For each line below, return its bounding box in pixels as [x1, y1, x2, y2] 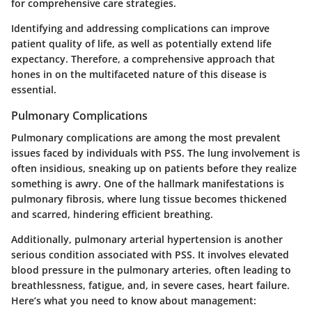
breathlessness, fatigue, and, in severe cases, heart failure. [11, 279, 290, 292]
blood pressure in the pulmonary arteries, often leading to [11, 263, 291, 277]
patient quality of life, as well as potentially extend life [11, 37, 272, 51]
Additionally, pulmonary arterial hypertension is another [11, 233, 283, 247]
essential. [11, 83, 56, 97]
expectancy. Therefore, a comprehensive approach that [11, 52, 275, 66]
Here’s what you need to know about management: [11, 294, 256, 308]
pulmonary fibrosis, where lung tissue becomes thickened [11, 192, 287, 206]
